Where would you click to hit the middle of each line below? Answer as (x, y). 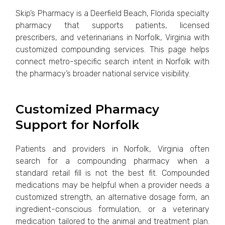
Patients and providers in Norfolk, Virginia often (113, 149)
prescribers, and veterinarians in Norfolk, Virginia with (113, 37)
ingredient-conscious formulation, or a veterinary (113, 209)
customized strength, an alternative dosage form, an (113, 197)
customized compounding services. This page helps (113, 49)
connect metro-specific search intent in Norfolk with (113, 62)
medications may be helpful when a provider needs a (113, 185)
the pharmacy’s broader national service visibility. (103, 74)
